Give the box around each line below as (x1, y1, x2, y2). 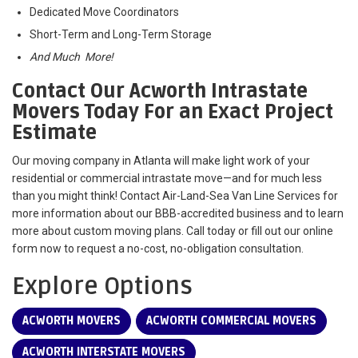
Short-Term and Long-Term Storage (30, 27, 212, 41)
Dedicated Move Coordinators (30, 5, 179, 18)
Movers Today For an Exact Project (12, 100, 333, 124)
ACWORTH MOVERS (22, 313, 121, 328)
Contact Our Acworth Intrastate (12, 79, 308, 103)
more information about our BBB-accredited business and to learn (12, 206, 344, 220)
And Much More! (30, 50, 113, 63)
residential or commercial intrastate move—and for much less (12, 171, 322, 185)
